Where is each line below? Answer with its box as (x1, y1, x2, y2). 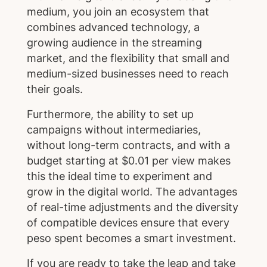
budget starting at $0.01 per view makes (26, 154, 231, 167)
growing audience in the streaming (26, 36, 202, 49)
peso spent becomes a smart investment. (26, 231, 236, 244)
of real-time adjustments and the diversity (26, 200, 238, 213)
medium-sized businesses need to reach (26, 67, 229, 80)
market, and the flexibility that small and (26, 52, 229, 65)
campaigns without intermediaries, (26, 123, 201, 136)
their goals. (26, 83, 83, 96)
